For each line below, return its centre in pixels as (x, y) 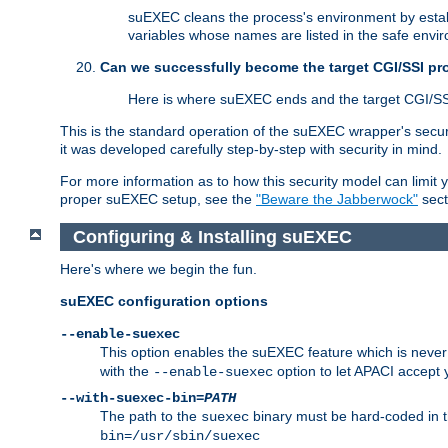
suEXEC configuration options (164, 301)
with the (126, 371)
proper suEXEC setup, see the (158, 199)
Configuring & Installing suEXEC (212, 236)
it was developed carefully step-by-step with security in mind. (251, 149)
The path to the (150, 416)
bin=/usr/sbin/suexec (180, 436)
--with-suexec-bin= (132, 398)
